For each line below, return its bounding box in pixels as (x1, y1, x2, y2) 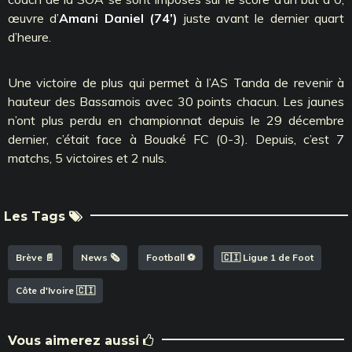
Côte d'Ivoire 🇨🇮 (16, 284, 95, 296)
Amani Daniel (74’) (59, 9, 178, 26)
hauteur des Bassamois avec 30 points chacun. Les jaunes (8, 93, 344, 109)
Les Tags (4, 208, 69, 224)
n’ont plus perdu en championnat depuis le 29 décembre (8, 112, 344, 128)
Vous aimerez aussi (8, 332, 143, 348)
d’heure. (8, 28, 51, 45)
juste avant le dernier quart (178, 9, 344, 26)
